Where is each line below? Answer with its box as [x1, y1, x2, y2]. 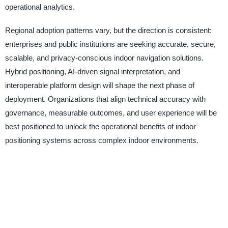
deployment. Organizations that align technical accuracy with [5, 94, 206, 103]
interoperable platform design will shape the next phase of [5, 80, 194, 90]
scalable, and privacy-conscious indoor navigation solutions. [5, 53, 204, 62]
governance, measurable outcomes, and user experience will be [5, 108, 217, 117]
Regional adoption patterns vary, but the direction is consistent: [5, 25, 212, 35]
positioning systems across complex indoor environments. [5, 135, 198, 145]
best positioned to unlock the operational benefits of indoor [5, 122, 196, 131]
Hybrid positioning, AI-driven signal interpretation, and [5, 67, 180, 76]
